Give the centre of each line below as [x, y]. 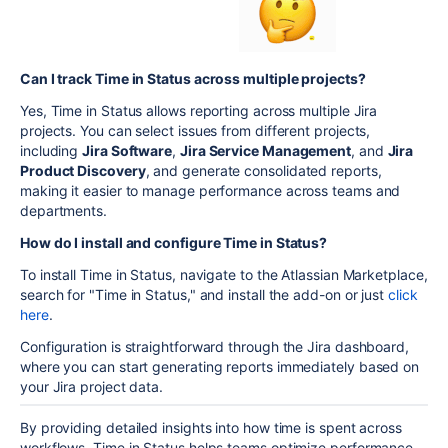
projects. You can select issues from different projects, [195, 131]
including [51, 151]
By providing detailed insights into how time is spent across [211, 428]
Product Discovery [83, 171]
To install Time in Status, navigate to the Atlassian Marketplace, [224, 275]
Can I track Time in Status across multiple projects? [193, 79]
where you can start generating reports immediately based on [220, 367]
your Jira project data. [92, 387]
